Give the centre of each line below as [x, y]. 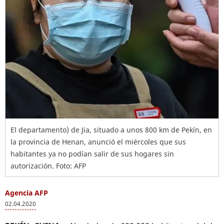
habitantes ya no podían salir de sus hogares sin [92, 154]
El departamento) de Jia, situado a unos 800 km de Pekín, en [111, 130]
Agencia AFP [26, 193]
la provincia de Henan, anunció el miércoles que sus [98, 142]
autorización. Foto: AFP [48, 166]
